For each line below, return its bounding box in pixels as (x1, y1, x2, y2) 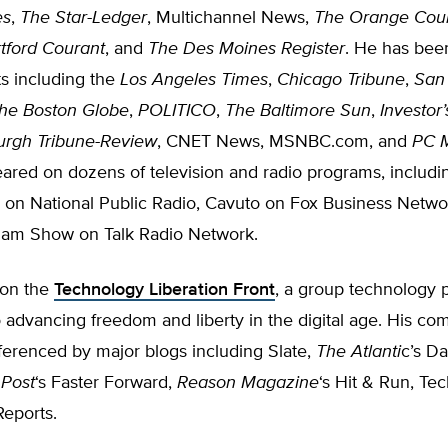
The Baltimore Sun (225, 102, 371, 120)
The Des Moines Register (148, 40, 345, 58)
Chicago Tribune (277, 71, 405, 89)
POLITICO (138, 102, 216, 120)
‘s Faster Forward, (35, 374, 177, 392)
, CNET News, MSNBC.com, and (157, 133, 412, 151)
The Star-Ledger (20, 9, 147, 27)
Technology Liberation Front (54, 281, 275, 299)
